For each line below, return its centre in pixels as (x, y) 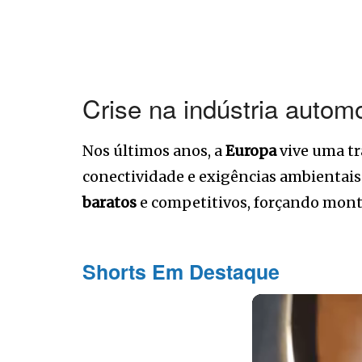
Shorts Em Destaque (181, 271)
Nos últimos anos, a (154, 151)
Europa (251, 151)
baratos (109, 203)
